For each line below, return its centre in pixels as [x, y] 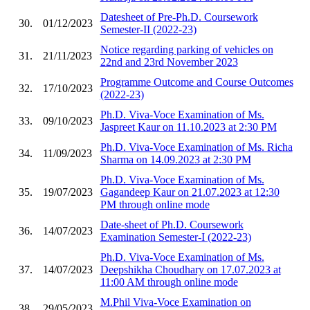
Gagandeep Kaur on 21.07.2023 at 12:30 [190, 192]
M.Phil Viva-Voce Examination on [175, 302]
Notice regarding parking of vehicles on [186, 49]
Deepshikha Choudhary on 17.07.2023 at [190, 269]
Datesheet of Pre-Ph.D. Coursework [179, 17]
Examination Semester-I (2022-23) [175, 237]
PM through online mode [155, 204]
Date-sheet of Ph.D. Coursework [172, 224]
